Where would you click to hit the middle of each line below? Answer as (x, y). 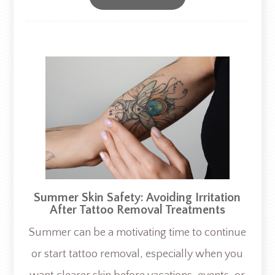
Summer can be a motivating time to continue (137, 232)
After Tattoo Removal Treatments (137, 210)
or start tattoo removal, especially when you (137, 254)
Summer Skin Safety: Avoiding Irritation (137, 197)
